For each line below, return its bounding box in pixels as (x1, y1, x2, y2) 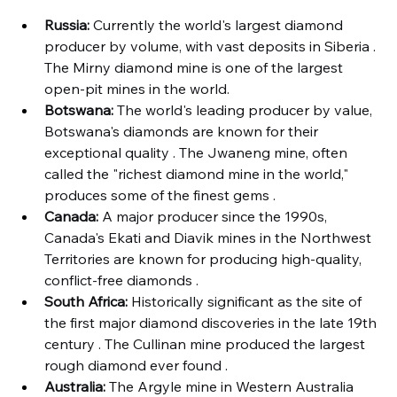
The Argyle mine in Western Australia (105, 378, 357, 395)
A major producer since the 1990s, (98, 207, 331, 225)
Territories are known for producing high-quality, (44, 250, 365, 268)
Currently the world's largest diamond (90, 16, 346, 34)
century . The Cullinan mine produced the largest (44, 335, 369, 353)
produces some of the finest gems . (44, 186, 276, 204)
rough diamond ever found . (44, 356, 228, 374)
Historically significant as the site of (128, 292, 365, 310)
